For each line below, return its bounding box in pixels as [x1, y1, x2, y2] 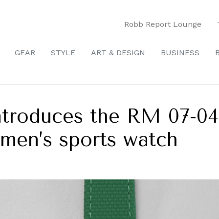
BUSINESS [161, 48, 199, 57]
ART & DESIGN [91, 48, 145, 57]
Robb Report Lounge [124, 19, 201, 29]
